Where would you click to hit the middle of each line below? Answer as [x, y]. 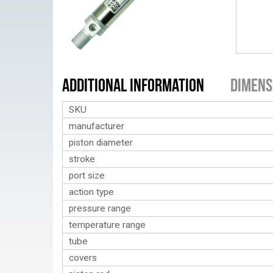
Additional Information [133, 85]
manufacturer [97, 126]
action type [91, 192]
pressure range [100, 208]
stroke [82, 159]
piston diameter [101, 143]
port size [87, 175]
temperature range [107, 225]
